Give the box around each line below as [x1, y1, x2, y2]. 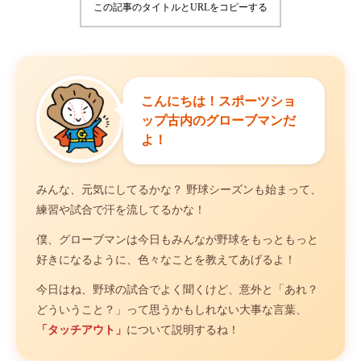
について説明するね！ [127, 324, 239, 336]
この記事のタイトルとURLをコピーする [93, 2, 268, 13]
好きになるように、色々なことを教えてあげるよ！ [36, 254, 296, 266]
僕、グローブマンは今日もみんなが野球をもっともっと [36, 234, 318, 246]
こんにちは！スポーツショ [141, 93, 296, 108]
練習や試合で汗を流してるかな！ [36, 204, 205, 216]
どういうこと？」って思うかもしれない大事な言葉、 [36, 304, 307, 316]
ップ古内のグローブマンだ [141, 113, 296, 127]
